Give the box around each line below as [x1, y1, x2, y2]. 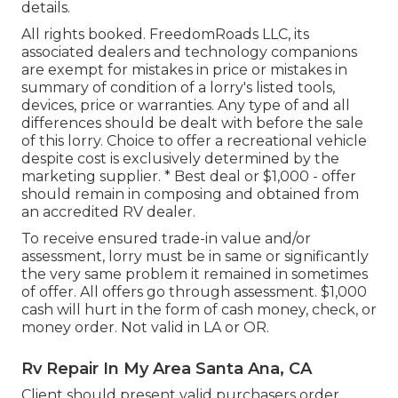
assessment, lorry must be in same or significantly [21, 247, 369, 265]
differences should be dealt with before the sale [21, 114, 363, 131]
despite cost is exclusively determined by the [21, 149, 339, 167]
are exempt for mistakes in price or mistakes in [21, 60, 347, 78]
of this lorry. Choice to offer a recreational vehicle [21, 131, 367, 149]
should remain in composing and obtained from [21, 185, 359, 203]
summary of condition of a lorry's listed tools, [21, 78, 335, 96]
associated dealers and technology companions [21, 43, 357, 60]
